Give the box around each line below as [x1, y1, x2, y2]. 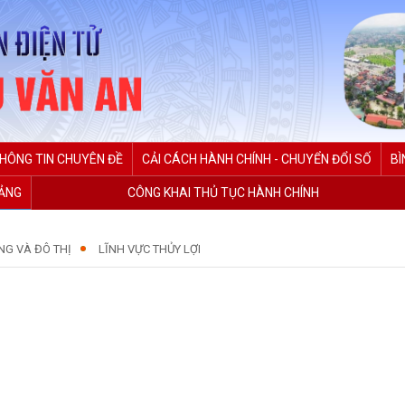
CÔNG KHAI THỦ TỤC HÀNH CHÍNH [127, 185, 319, 201]
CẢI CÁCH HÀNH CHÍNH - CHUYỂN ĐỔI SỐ [142, 152, 372, 167]
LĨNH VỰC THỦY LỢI [99, 242, 201, 257]
